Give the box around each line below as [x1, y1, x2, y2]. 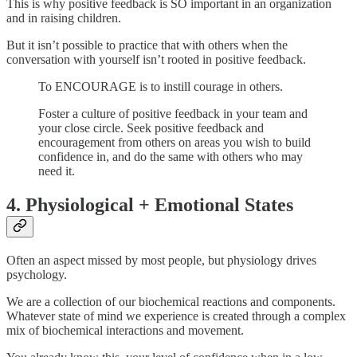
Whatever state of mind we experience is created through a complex [6, 308, 346, 323]
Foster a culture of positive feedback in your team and [38, 106, 308, 120]
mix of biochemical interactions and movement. [6, 323, 244, 337]
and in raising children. [6, 10, 121, 25]
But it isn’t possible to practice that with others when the [6, 37, 288, 52]
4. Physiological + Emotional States [6, 194, 293, 215]
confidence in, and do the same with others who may [38, 149, 303, 163]
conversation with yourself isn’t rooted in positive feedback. [6, 52, 306, 66]
